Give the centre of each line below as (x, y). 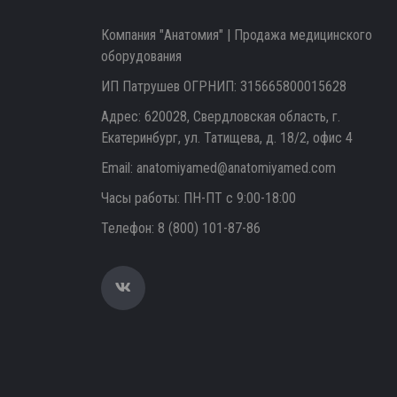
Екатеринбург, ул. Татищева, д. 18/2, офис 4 (227, 138)
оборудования (141, 56)
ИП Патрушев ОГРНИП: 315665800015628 (224, 86)
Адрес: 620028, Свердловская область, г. (221, 117)
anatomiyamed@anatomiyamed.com (236, 168)
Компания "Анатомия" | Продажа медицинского (237, 35)
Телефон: (129, 228)
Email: (119, 168)
